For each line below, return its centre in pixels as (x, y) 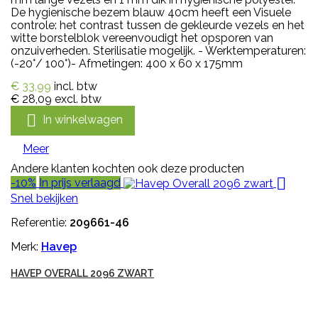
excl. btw (78, 99)
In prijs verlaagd (80, 182)
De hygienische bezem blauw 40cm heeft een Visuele (151, 12)
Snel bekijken (44, 198)
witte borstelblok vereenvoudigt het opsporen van (142, 38)
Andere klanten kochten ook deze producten (127, 168)
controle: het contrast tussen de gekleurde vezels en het (158, 25)
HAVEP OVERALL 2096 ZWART (82, 273)
